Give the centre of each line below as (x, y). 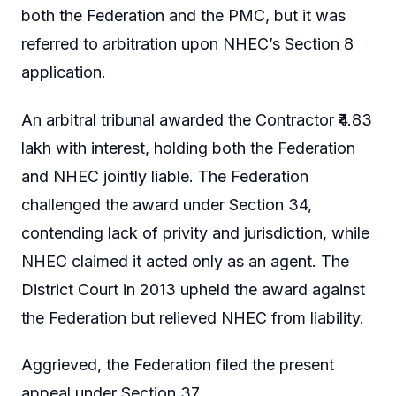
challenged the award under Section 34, (167, 204)
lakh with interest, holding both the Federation (188, 148)
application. (64, 72)
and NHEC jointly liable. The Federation (165, 176)
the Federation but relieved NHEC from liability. (193, 317)
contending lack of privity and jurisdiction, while (195, 232)
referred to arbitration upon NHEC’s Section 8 (187, 44)
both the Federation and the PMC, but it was (183, 16)
